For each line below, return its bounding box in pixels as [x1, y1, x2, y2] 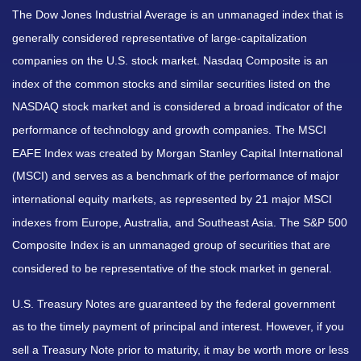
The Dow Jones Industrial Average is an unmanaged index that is [12, 7, 343, 21]
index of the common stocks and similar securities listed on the [12, 77, 330, 90]
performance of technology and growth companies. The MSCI [12, 123, 326, 137]
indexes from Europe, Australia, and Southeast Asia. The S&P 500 [12, 215, 347, 229]
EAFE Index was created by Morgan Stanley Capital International [12, 146, 342, 160]
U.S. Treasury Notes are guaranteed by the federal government [12, 297, 335, 310]
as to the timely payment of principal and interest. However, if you [12, 320, 344, 334]
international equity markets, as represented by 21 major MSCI [12, 193, 332, 206]
